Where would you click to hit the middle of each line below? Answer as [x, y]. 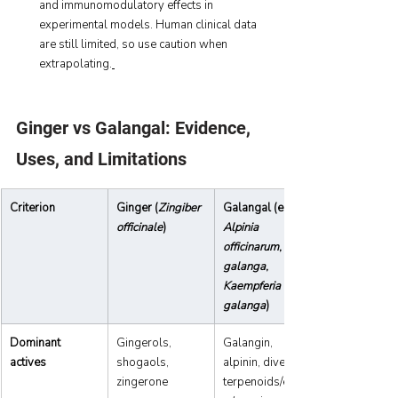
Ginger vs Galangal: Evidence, [135, 127]
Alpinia [242, 227]
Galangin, [249, 342]
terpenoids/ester [266, 382]
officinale [139, 227]
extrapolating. [76, 64]
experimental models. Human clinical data [149, 24]
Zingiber [180, 207]
